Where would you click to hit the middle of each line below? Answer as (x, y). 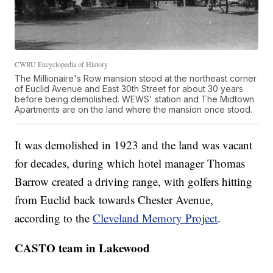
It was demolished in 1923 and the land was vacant (134, 145)
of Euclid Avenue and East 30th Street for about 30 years (129, 89)
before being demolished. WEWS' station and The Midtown (135, 99)
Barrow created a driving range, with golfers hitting (134, 182)
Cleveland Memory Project (155, 218)
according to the (54, 218)
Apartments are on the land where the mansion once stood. (134, 110)
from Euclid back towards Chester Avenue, (114, 200)
